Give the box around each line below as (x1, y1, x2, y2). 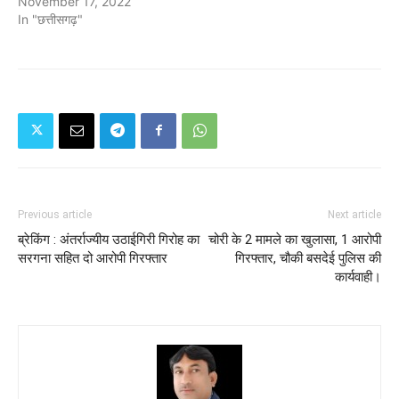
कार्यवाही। (335, 268, 381, 285)
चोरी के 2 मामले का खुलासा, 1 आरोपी (208, 231, 381, 248)
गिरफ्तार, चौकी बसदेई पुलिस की (235, 249, 381, 266)
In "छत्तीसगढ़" (18, 11, 83, 27)
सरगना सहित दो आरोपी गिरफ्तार (18, 249, 167, 266)
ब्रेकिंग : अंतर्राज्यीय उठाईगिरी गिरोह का (18, 231, 199, 248)
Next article (328, 208, 381, 221)
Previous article (18, 208, 92, 221)
